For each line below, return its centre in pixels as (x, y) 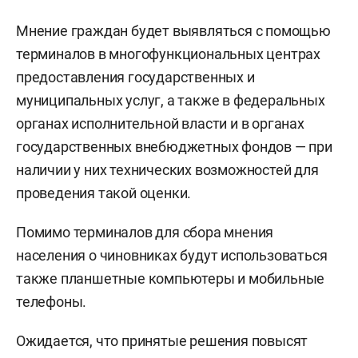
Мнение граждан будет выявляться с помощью (173, 31)
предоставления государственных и (135, 77)
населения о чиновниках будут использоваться (172, 255)
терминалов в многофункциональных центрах (168, 54)
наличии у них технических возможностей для (167, 170)
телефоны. (52, 302)
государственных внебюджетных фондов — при (174, 147)
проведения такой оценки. (104, 193)
